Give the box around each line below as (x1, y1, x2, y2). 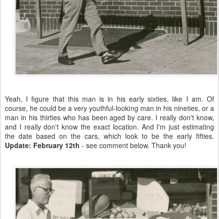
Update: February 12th (5, 140, 82, 151)
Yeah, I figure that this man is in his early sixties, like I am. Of (5, 94, 214, 104)
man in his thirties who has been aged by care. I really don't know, (5, 112, 214, 123)
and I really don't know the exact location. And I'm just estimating (5, 122, 214, 132)
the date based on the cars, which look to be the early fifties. (5, 131, 214, 141)
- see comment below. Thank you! (82, 140, 186, 151)
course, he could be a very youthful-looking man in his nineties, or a (5, 103, 214, 113)
